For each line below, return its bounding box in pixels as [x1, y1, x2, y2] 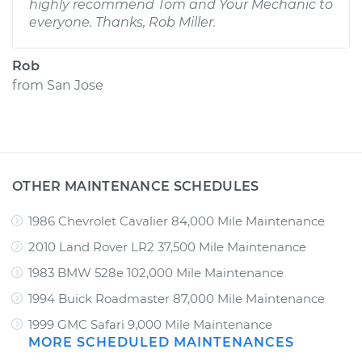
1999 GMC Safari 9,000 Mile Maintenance [28, 317, 272, 332]
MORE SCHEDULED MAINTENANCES [28, 335, 294, 350]
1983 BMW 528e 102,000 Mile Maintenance [28, 265, 284, 280]
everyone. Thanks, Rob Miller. [29, 15, 216, 30]
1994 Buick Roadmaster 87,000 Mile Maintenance [28, 291, 325, 306]
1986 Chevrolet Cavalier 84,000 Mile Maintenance [28, 213, 325, 229]
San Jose [47, 78, 103, 93]
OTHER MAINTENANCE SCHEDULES [12, 179, 259, 194]
